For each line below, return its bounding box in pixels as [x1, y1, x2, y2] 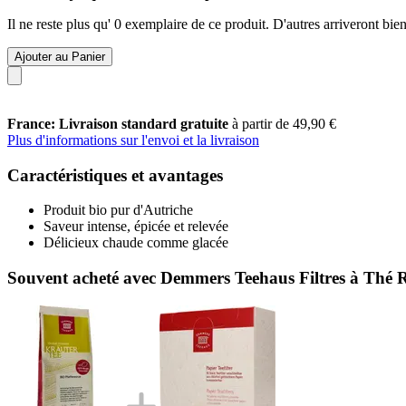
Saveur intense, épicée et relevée [43, 218, 228, 235]
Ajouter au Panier [14, 49, 105, 63]
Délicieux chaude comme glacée [43, 235, 228, 251]
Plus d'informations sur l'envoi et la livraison [7, 131, 259, 148]
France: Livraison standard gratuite [7, 115, 232, 131]
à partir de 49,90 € [232, 115, 336, 131]
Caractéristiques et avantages [7, 165, 223, 185]
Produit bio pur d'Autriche [43, 202, 193, 218]
